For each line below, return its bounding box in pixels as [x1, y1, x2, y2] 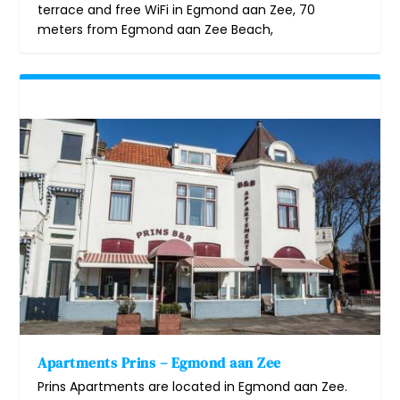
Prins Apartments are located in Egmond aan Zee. [37, 377, 348, 396]
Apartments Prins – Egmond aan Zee [37, 352, 281, 372]
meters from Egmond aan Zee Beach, [37, 20, 274, 38]
